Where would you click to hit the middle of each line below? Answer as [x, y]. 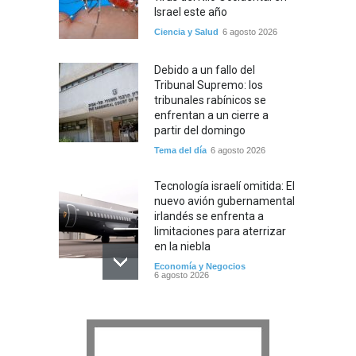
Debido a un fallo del [205, 70]
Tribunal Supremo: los [209, 85]
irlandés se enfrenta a [209, 216]
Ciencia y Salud [186, 31]
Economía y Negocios [200, 266]
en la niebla [182, 246]
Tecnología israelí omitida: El [224, 186]
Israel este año [191, 12]
